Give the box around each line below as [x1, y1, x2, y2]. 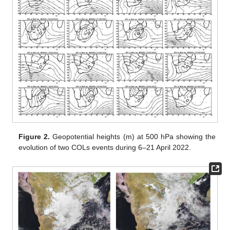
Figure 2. [18, 132, 50, 141]
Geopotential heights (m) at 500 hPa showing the [50, 132, 216, 141]
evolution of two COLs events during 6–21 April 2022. [18, 143, 191, 152]
